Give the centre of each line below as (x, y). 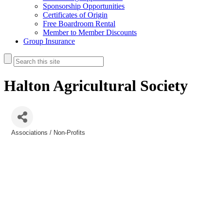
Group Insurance (49, 41)
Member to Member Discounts (90, 32)
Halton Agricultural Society (96, 86)
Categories (26, 139)
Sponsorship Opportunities (84, 6)
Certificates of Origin (75, 15)
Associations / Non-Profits (48, 132)
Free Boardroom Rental (79, 24)
